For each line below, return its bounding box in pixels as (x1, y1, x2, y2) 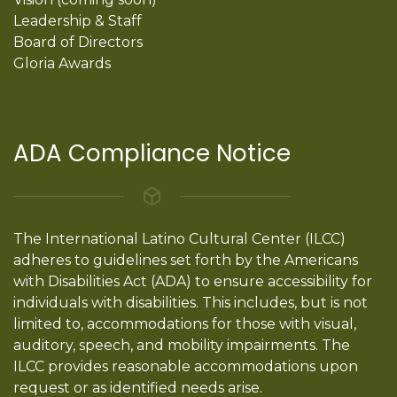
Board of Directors (13, 33, 143, 51)
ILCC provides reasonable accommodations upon (13, 357, 358, 375)
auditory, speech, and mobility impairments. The (13, 336, 350, 354)
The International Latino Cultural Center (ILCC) (13, 230, 346, 247)
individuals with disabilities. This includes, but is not (13, 293, 368, 311)
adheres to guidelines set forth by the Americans (13, 251, 358, 269)
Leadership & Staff (13, 12, 142, 29)
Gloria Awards (13, 54, 111, 72)
